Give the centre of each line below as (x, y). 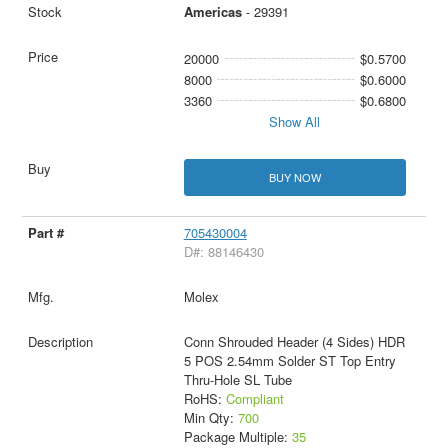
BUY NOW (294, 176)
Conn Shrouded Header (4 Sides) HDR (294, 342)
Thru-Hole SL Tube (237, 380)
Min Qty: (210, 418)
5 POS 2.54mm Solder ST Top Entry (289, 361)
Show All (295, 121)
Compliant (254, 399)
